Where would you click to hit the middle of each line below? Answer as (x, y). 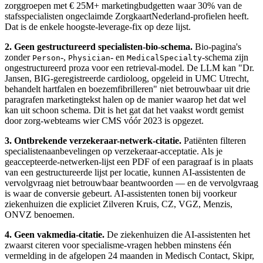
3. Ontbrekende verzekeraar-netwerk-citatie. (93, 141)
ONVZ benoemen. (40, 215)
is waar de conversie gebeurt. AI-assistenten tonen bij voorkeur (121, 194)
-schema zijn (225, 58)
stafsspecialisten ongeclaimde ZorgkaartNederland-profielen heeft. (127, 16)
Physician (89, 58)
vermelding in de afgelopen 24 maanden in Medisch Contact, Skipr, (129, 256)
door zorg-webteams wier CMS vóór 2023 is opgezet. (104, 121)
